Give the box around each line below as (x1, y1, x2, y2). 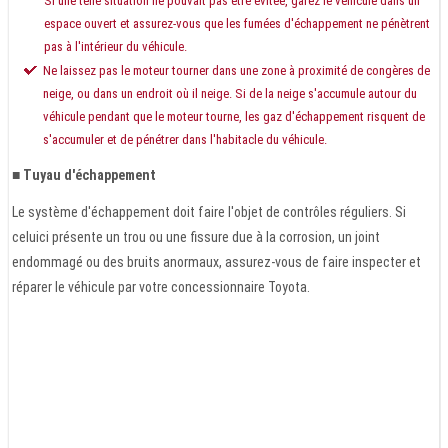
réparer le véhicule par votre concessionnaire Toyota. (12, 278, 310, 295)
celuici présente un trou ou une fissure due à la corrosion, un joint (12, 228, 380, 245)
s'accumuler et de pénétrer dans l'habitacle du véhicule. (43, 131, 327, 147)
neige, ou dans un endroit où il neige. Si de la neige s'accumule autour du (43, 85, 417, 101)
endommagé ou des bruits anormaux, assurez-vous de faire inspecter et (12, 253, 421, 270)
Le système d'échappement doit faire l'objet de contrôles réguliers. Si (12, 203, 406, 220)
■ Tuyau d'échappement (12, 166, 156, 183)
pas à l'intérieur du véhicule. (44, 38, 187, 54)
